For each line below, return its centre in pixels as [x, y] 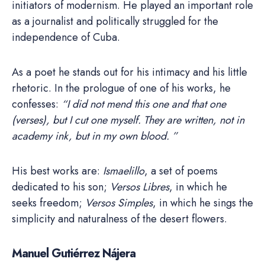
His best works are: [57, 171]
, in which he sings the [203, 203]
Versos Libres [140, 187]
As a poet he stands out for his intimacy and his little [130, 72]
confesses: [37, 104]
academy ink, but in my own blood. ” [95, 136]
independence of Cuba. [66, 38]
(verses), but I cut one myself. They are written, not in [128, 120]
